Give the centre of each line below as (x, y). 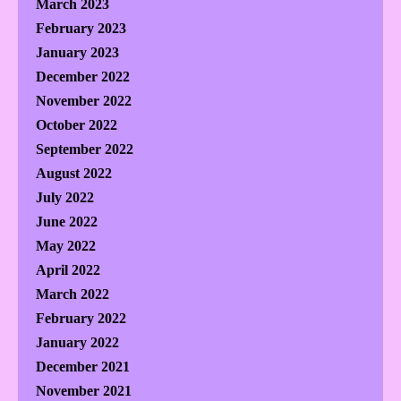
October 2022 (77, 125)
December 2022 (83, 77)
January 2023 (77, 53)
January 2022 (77, 343)
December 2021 (83, 367)
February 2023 (81, 29)
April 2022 (68, 270)
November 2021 (84, 391)
